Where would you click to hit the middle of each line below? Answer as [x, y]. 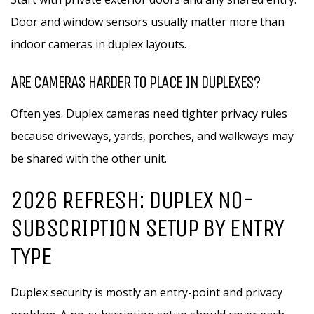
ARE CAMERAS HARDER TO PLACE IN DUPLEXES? [135, 82]
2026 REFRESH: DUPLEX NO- [132, 200]
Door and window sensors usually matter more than [148, 22]
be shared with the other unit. [89, 158]
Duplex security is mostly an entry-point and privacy [146, 292]
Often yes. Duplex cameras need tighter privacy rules [149, 114]
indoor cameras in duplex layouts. [98, 44]
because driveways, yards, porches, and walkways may [152, 136]
